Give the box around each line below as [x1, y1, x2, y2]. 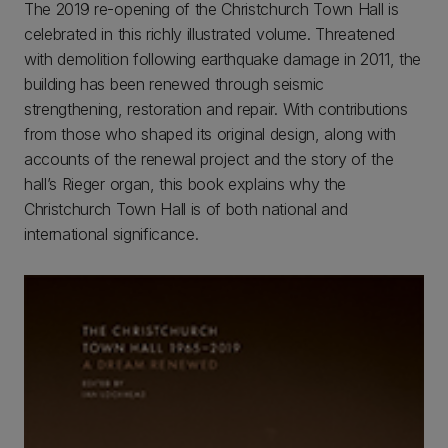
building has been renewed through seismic [24, 74, 324, 94]
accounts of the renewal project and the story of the [24, 149, 394, 169]
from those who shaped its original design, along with [24, 124, 397, 144]
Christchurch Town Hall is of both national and [24, 199, 348, 219]
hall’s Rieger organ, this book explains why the [24, 174, 346, 194]
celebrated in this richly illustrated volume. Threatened [24, 24, 396, 44]
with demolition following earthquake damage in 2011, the [24, 49, 422, 69]
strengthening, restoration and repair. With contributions [24, 99, 408, 119]
